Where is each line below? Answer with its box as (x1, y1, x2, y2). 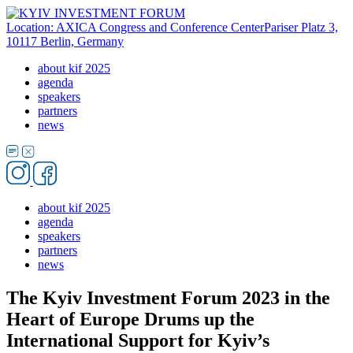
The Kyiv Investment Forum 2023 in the (6, 287, 330, 308)
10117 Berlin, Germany (6, 35, 124, 48)
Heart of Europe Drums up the (6, 308, 255, 329)
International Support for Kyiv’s (6, 329, 269, 351)
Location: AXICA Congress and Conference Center (6, 20, 264, 34)
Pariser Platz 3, (264, 20, 338, 34)
